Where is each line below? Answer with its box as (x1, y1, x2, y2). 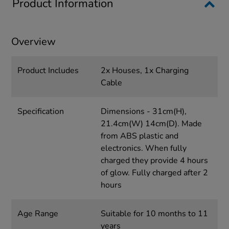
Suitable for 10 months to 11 (100, 208, 208, 219)
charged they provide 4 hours (100, 154, 208, 166)
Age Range (17, 208, 59, 219)
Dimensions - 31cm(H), (100, 105, 187, 117)
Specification (17, 105, 64, 117)
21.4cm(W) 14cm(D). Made (100, 118, 202, 129)
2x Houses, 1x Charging (100, 64, 189, 76)
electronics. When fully (100, 142, 187, 154)
